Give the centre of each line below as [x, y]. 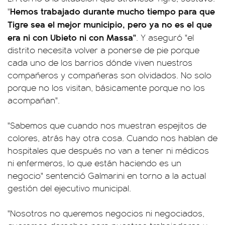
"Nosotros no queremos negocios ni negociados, [106, 213]
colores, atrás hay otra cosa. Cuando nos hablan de [113, 138]
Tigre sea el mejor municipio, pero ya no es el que [110, 24]
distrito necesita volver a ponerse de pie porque [103, 50]
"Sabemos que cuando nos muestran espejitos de [107, 125]
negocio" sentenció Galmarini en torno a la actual [107, 175]
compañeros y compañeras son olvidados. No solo [109, 75]
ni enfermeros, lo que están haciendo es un [94, 163]
